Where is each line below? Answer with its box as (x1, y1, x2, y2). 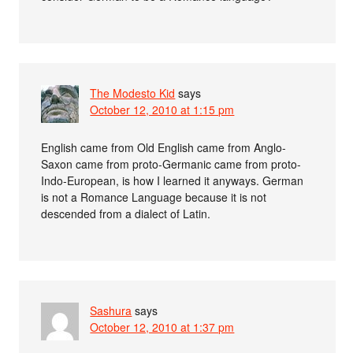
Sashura (90, 302, 132, 318)
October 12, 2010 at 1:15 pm (90, 101, 235, 117)
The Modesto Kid (90, 84, 176, 101)
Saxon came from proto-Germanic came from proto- (41, 155, 302, 172)
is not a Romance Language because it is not (41, 188, 267, 205)
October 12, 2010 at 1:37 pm (90, 318, 235, 335)
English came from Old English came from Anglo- (41, 139, 287, 155)
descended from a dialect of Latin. (41, 205, 211, 221)
